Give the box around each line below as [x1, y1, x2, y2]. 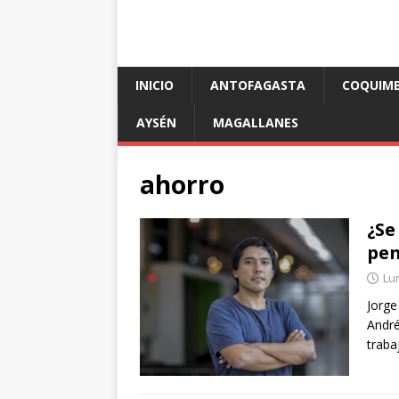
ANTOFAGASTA [210, 77, 305, 94]
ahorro [140, 167, 224, 202]
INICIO [135, 77, 174, 94]
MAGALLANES [213, 114, 298, 132]
